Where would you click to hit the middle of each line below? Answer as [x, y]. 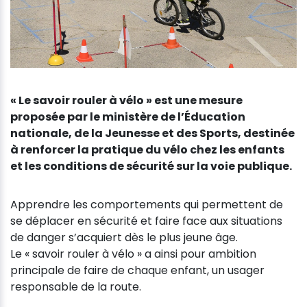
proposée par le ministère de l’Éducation [128, 116]
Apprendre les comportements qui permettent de [147, 204]
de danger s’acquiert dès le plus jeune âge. [124, 237]
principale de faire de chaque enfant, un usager [137, 270]
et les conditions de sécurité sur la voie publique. [151, 166]
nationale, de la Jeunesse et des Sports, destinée [152, 133]
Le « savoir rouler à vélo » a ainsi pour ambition [133, 254]
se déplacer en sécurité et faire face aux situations [146, 221]
